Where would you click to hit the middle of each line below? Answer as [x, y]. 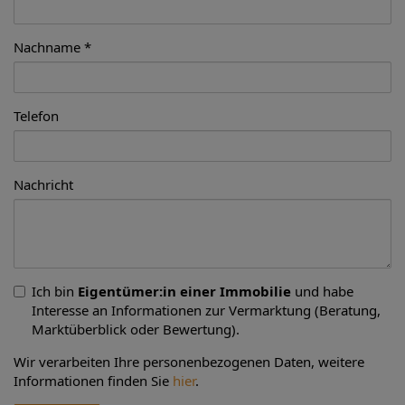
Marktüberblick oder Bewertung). [136, 329]
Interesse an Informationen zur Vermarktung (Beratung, [206, 310]
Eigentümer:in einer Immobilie [184, 291]
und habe [322, 291]
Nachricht [43, 184]
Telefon [36, 115]
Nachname [47, 47]
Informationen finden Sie [93, 380]
